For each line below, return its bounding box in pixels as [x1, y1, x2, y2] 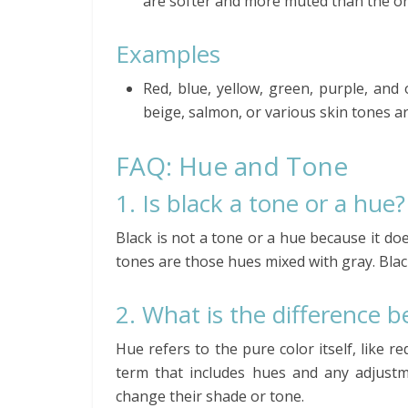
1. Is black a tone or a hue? [116, 187, 405, 219]
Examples [116, 37, 220, 70]
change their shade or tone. [116, 386, 304, 406]
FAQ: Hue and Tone [116, 148, 348, 183]
